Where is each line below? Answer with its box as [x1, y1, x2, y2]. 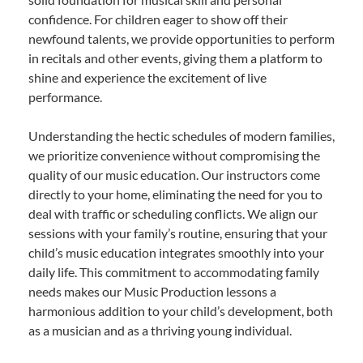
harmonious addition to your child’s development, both [28, 303, 333, 319]
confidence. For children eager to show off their [28, 11, 288, 28]
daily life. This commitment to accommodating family [28, 264, 319, 280]
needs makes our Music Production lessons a [28, 284, 276, 300]
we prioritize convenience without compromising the [28, 147, 320, 164]
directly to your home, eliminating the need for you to [28, 186, 322, 203]
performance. [28, 89, 102, 105]
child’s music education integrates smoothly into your [28, 245, 324, 261]
